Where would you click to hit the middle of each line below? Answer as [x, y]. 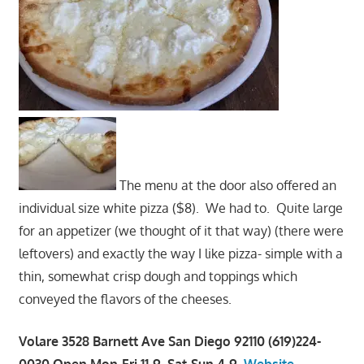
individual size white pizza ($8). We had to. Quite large [180, 208]
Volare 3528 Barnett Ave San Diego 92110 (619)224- [169, 341]
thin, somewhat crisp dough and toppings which [158, 276]
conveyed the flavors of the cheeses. [125, 299]
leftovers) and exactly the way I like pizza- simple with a [180, 253]
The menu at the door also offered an [226, 185]
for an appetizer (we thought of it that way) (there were [181, 230]
